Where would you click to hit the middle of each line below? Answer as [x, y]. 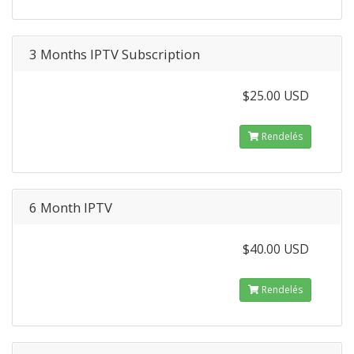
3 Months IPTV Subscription [115, 54]
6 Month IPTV [71, 207]
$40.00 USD [275, 249]
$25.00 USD [275, 96]
